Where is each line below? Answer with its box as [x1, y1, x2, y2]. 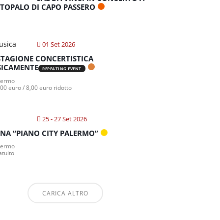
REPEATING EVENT [42, 66, 82, 71]
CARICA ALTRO [42, 189, 88, 197]
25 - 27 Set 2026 [42, 114, 87, 123]
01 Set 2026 [42, 40, 76, 49]
